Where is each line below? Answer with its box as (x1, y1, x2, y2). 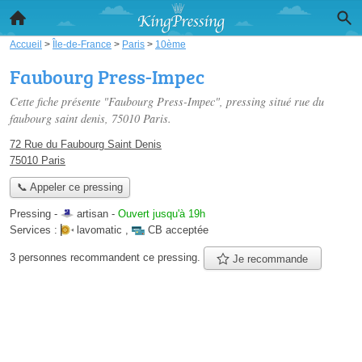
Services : (10, 224, 61, 237)
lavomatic (77, 224, 122, 237)
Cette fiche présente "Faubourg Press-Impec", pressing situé (10, 94, 294, 109)
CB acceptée (148, 224, 208, 237)
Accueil (10, 39, 42, 49)
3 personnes (10, 251, 70, 263)
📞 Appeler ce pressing (16, 181, 123, 194)
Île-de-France (53, 39, 112, 49)
